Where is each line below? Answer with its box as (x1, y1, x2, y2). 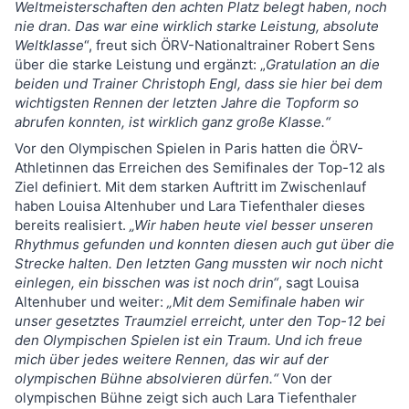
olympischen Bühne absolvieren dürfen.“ (15, 369, 282, 387)
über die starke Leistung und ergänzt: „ (15, 55, 266, 73)
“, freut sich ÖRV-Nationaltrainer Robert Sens (84, 36, 375, 54)
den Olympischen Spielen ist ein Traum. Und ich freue (15, 330, 362, 349)
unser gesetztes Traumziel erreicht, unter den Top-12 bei (15, 311, 385, 330)
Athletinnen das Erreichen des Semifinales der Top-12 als (15, 158, 385, 176)
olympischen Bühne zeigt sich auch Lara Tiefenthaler (15, 388, 357, 406)
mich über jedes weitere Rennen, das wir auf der (15, 350, 329, 368)
